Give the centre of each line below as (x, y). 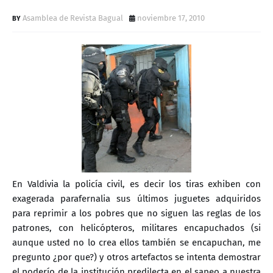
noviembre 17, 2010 (171, 18)
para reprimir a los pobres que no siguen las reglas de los (136, 213)
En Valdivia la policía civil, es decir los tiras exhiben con (136, 184)
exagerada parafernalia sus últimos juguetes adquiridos (136, 198)
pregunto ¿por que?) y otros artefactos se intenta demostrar (136, 257)
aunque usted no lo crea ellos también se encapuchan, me (136, 242)
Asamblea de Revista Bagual (73, 18)
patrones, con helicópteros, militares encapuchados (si (136, 228)
